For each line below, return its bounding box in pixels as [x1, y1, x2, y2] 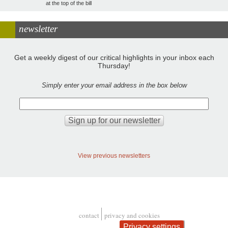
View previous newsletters [78, 152, 150, 159]
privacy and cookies [104, 211, 160, 220]
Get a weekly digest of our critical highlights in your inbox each [14, 53, 214, 62]
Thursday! [98, 61, 130, 70]
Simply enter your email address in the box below [41, 81, 187, 89]
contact [79, 211, 99, 220]
